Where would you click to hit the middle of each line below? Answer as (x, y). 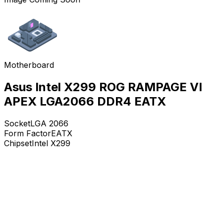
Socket (17, 123)
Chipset (18, 143)
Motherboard (29, 65)
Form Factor (28, 133)
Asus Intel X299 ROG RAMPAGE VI (103, 87)
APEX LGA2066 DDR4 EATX (85, 101)
